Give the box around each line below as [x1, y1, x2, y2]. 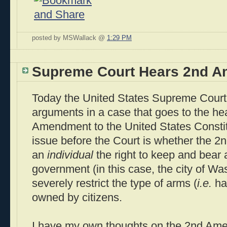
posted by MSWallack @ [32, 34, 107, 42]
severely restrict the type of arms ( [32, 177, 197, 190]
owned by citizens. [32, 192, 122, 204]
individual [47, 149, 93, 161]
